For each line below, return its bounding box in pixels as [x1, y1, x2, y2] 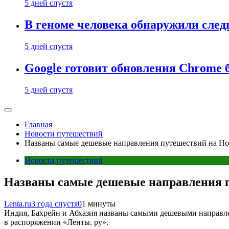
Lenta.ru [4, 199, 31, 208]
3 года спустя [31, 199, 78, 208]
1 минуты [82, 199, 116, 208]
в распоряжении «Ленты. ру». [4, 217, 108, 226]
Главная [25, 120, 52, 129]
